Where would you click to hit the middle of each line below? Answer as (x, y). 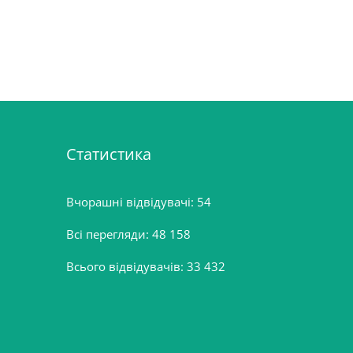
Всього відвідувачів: (126, 266)
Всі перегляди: (109, 234)
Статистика (108, 154)
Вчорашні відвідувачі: (131, 202)
